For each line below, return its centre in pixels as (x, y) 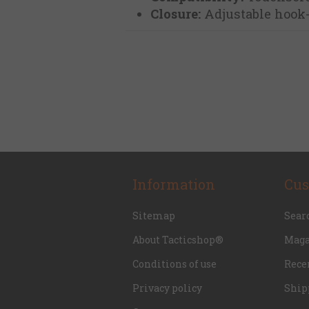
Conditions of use (175, 264)
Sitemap (154, 216)
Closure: (176, 14)
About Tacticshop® (178, 240)
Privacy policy (167, 288)
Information (174, 185)
